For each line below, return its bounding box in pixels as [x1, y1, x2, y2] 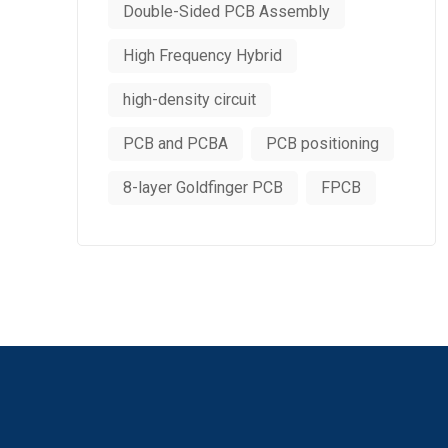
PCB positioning [266, 134, 379, 153]
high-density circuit [123, 90, 256, 109]
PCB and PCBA [123, 134, 228, 153]
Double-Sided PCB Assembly [123, 2, 330, 21]
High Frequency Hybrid [123, 46, 282, 65]
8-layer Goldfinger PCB [123, 178, 283, 197]
